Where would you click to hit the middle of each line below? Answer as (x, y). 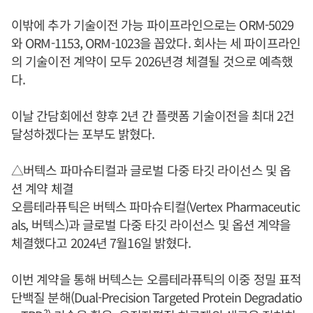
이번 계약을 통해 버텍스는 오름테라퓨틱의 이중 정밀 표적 (156, 278)
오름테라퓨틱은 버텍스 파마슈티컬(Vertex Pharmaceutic (155, 206)
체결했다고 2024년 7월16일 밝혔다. (101, 242)
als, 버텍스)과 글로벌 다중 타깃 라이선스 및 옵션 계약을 (151, 224)
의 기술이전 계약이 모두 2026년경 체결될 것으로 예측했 (152, 60)
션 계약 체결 (42, 188)
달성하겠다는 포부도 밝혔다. (83, 133)
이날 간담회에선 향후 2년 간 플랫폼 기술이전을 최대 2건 (153, 115)
